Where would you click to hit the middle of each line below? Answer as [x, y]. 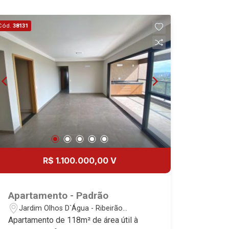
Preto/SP [35, 219]
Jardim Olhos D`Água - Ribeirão [71, 208]
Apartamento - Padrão [59, 196]
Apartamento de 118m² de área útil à [73, 220]
